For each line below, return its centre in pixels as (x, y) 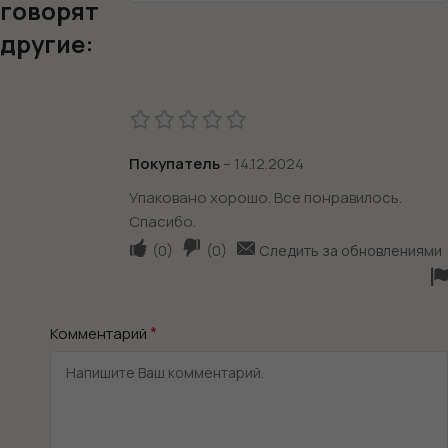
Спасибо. (162, 221)
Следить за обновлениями (350, 250)
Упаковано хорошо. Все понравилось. (265, 197)
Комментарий (100, 333)
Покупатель (176, 163)
